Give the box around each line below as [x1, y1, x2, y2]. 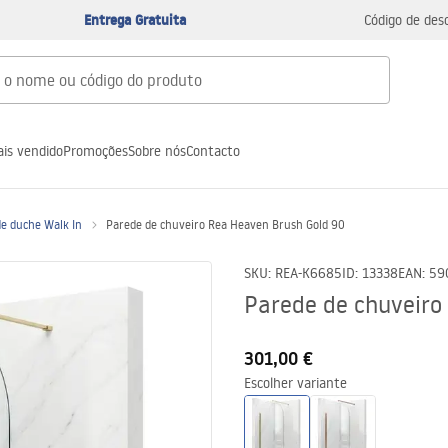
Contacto [186, 141, 240, 160]
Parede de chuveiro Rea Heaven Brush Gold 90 [106, 217, 345, 232]
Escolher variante [244, 374, 347, 392]
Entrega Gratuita [84, 10, 186, 30]
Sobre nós [128, 141, 186, 160]
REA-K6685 [275, 264, 342, 282]
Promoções [63, 141, 128, 160]
